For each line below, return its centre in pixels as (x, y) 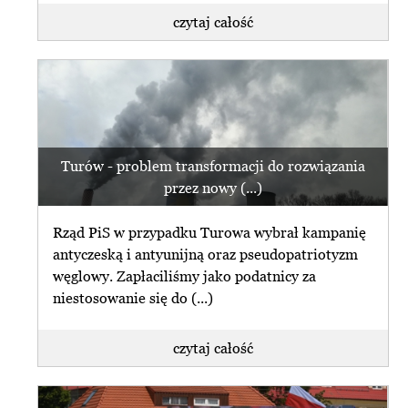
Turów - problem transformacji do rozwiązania (213, 166)
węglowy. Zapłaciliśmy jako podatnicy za (185, 275)
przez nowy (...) (213, 188)
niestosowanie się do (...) (133, 297)
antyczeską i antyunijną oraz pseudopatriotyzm (206, 254)
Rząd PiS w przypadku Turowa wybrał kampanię (210, 232)
